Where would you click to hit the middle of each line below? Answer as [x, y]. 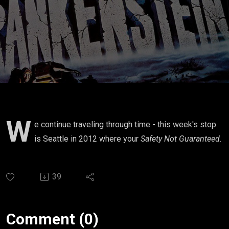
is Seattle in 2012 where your [87, 139]
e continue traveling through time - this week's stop [125, 124]
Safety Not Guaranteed [180, 139]
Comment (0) [52, 219]
